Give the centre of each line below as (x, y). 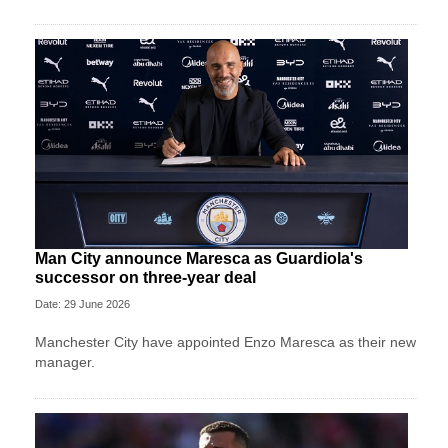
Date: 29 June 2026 (82, 303)
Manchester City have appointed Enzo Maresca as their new (225, 341)
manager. (65, 361)
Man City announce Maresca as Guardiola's (199, 258)
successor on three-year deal (145, 277)
